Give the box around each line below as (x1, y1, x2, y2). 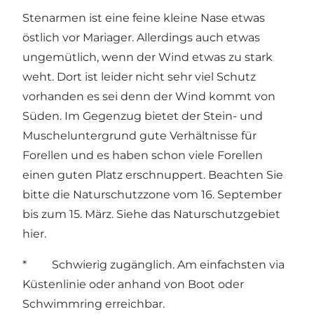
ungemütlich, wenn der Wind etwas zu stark (22, 50, 273, 64)
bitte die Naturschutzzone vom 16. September (22, 188, 282, 202)
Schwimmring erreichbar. (22, 297, 165, 311)
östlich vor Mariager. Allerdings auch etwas (22, 31, 260, 45)
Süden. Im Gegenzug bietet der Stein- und (22, 109, 263, 123)
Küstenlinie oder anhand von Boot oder (22, 278, 244, 292)
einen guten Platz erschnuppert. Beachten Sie (22, 168, 283, 182)
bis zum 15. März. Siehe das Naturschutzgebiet (22, 207, 280, 221)
